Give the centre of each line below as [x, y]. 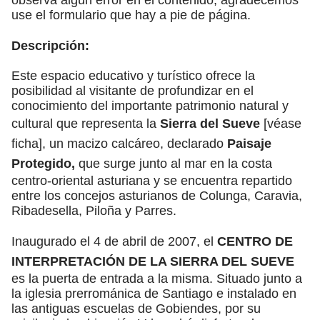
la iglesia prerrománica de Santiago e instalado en [154, 293]
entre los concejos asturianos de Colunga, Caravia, [157, 195]
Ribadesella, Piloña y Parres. [94, 210]
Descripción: [50, 45]
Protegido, [43, 163]
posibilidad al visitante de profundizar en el [132, 90]
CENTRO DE [255, 241]
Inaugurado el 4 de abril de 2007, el [114, 241]
